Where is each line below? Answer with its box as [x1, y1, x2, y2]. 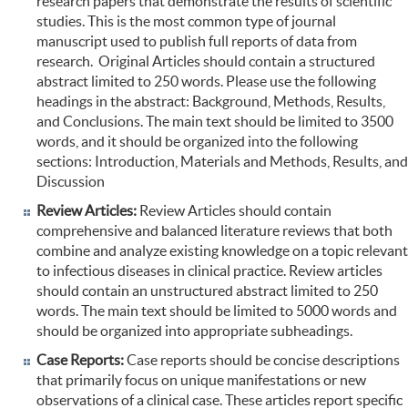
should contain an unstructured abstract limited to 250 [36, 282, 378, 300]
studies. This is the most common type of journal [36, 13, 336, 30]
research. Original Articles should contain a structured [36, 53, 375, 70]
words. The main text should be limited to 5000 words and [36, 302, 397, 320]
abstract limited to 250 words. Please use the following [36, 73, 376, 90]
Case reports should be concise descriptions [127, 352, 400, 369]
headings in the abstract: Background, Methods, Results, [36, 93, 385, 110]
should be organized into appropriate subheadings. [36, 322, 352, 340]
